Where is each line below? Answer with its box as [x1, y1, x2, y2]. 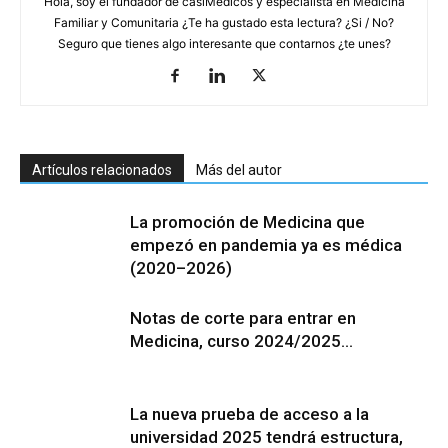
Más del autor [196, 161, 282, 178]
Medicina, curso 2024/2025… [130, 330, 353, 351]
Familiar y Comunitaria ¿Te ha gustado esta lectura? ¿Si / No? [54, 14, 394, 30]
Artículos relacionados [32, 161, 172, 178]
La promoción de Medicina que [130, 211, 365, 232]
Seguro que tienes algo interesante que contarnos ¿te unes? [57, 35, 391, 51]
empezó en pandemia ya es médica [130, 234, 402, 255]
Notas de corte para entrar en [130, 307, 356, 328]
